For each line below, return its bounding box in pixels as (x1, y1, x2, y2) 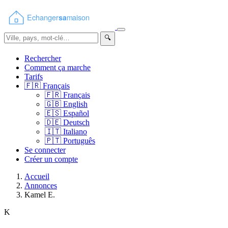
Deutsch (61, 118, 90, 127)
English (61, 100, 88, 108)
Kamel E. (24, 190, 55, 199)
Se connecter (24, 146, 66, 154)
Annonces (24, 181, 57, 190)
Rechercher (24, 54, 61, 63)
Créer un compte (24, 155, 78, 163)
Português (61, 136, 95, 145)
